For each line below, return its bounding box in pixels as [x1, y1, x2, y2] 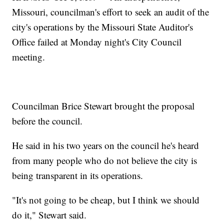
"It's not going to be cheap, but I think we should [12, 193, 200, 206]
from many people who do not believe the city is [12, 154, 197, 167]
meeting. [12, 50, 45, 63]
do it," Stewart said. [12, 208, 87, 221]
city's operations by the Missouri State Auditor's [12, 20, 193, 33]
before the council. [12, 114, 83, 127]
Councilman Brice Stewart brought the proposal [12, 99, 195, 112]
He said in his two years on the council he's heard [12, 139, 199, 152]
